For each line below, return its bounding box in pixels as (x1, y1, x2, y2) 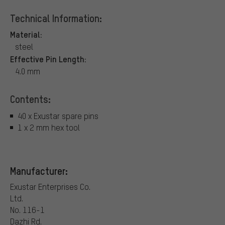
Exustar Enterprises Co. (10, 181, 90, 192)
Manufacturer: (10, 164, 68, 177)
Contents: (10, 92, 51, 105)
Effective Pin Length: (10, 53, 86, 64)
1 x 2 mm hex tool (18, 122, 80, 133)
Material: (10, 28, 42, 40)
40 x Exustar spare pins (18, 110, 98, 122)
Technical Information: (10, 11, 102, 25)
